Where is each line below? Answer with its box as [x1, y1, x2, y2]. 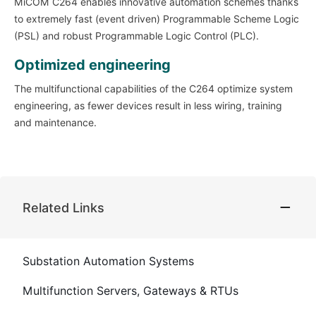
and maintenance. [14, 117, 97, 129]
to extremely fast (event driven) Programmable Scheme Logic [14, 13, 299, 25]
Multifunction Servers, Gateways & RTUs [23, 284, 238, 298]
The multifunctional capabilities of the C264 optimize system [14, 83, 293, 95]
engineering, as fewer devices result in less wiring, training [14, 100, 282, 112]
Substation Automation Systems [23, 255, 194, 269]
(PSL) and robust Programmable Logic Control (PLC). [14, 30, 259, 42]
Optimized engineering [14, 56, 171, 74]
